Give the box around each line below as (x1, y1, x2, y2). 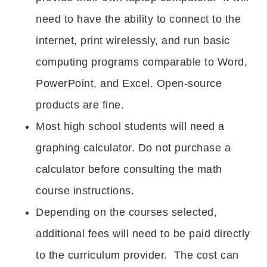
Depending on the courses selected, (36, 206, 217, 218)
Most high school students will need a (36, 120, 225, 132)
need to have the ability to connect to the (36, 13, 241, 25)
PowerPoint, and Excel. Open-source (36, 77, 222, 89)
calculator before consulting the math (36, 163, 222, 175)
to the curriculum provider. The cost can (36, 249, 239, 261)
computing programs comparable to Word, (36, 56, 247, 68)
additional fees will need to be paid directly (36, 228, 250, 240)
